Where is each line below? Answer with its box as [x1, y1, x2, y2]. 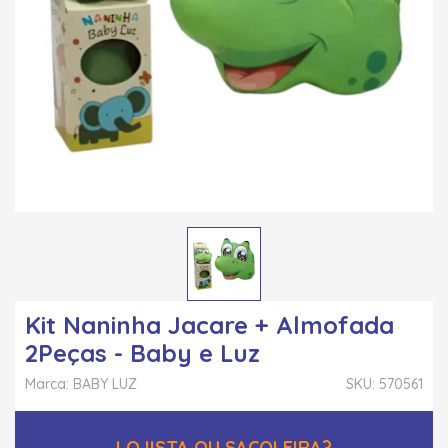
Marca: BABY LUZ [25, 374, 137, 393]
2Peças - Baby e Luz [25, 337, 260, 368]
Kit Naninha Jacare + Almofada [25, 309, 394, 340]
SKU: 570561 [346, 374, 423, 393]
